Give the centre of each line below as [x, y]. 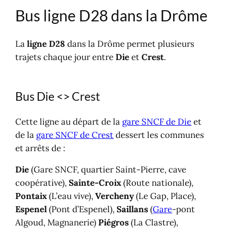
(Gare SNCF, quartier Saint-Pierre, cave [108, 170]
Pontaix [31, 196]
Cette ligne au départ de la [69, 121]
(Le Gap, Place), [165, 196]
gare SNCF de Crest [75, 135]
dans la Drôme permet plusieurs [130, 44]
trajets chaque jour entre [66, 57]
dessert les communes [159, 135]
